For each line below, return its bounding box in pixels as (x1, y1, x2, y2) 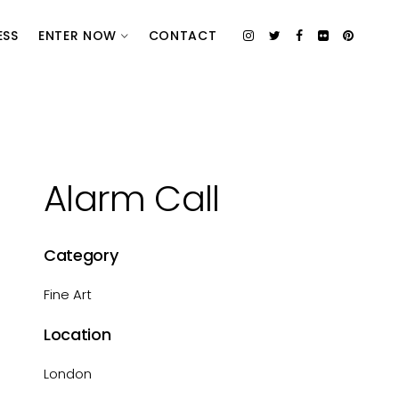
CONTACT (148, 27, 217, 45)
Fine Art (44, 285, 93, 304)
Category (44, 244, 118, 266)
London (44, 364, 93, 383)
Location (44, 323, 111, 346)
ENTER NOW (37, 27, 121, 45)
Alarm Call (44, 174, 220, 224)
